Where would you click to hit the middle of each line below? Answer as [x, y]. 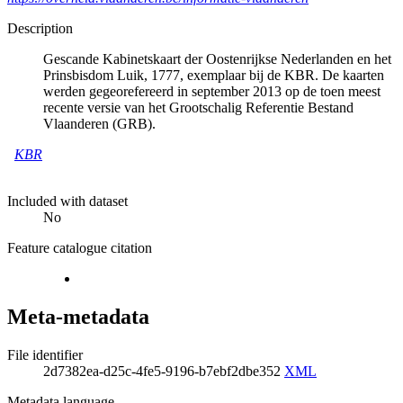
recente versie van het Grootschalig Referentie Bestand [198, 108]
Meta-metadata [78, 317]
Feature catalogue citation [80, 248]
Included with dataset [67, 201]
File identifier [45, 355]
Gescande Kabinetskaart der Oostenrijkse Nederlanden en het [217, 59]
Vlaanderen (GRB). [99, 124]
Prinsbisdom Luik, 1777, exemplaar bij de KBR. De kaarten [214, 76]
